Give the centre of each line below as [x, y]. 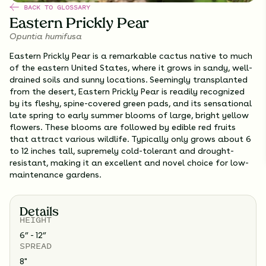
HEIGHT [36, 220]
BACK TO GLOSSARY [57, 7]
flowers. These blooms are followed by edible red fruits [123, 127]
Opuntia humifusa [46, 37]
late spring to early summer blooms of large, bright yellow [129, 115]
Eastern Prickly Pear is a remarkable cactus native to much [131, 56]
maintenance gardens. [55, 175]
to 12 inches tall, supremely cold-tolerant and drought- [122, 151]
